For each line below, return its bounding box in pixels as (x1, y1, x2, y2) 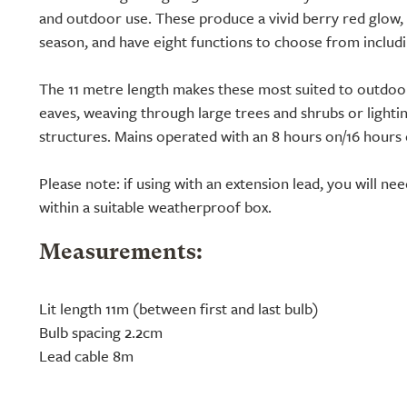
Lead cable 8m (39, 344, 134, 367)
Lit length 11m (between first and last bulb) (39, 297, 319, 320)
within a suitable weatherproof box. (39, 195, 272, 218)
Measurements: (39, 243, 203, 264)
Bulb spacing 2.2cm (39, 321, 163, 343)
